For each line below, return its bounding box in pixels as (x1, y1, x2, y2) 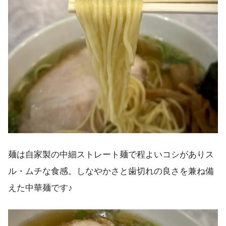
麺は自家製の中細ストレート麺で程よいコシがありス (8, 149, 214, 159)
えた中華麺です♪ (8, 183, 73, 193)
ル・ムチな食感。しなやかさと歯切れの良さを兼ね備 (8, 166, 214, 176)
